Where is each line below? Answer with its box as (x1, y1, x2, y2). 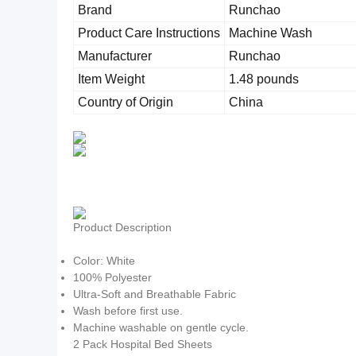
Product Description (73, 221, 172, 234)
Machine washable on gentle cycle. (73, 321, 249, 334)
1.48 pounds (229, 72, 299, 86)
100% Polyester (73, 271, 152, 284)
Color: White (73, 254, 135, 267)
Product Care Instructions (78, 26, 220, 40)
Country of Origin (78, 95, 173, 109)
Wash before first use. (73, 304, 183, 317)
